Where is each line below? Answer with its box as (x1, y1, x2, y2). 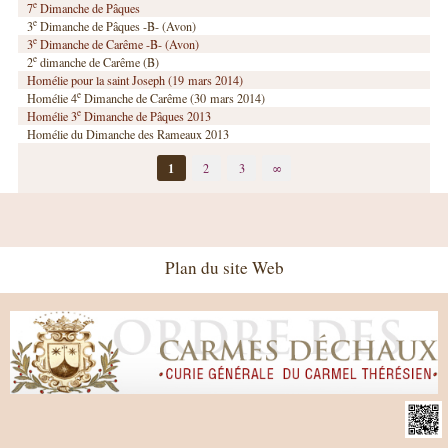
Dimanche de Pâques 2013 (81, 107, 212, 124)
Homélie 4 (27, 89, 78, 106)
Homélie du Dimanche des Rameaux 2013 (27, 125, 230, 142)
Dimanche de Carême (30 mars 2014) (81, 89, 266, 106)
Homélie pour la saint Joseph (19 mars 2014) (27, 71, 244, 88)
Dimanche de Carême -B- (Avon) (37, 35, 200, 52)
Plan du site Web (164, 256, 284, 280)
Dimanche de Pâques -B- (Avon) (37, 17, 197, 34)
